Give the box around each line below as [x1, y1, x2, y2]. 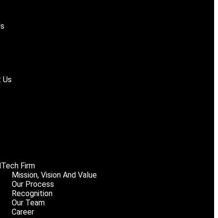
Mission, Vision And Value [11, 170, 97, 180]
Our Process [11, 180, 54, 189]
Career [11, 207, 34, 217]
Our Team [11, 198, 45, 207]
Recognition [11, 189, 53, 198]
